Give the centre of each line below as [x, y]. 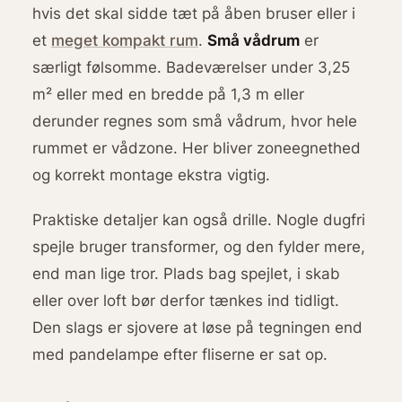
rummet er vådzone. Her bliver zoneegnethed [196, 148]
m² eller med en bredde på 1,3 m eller [168, 94]
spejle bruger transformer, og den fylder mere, [198, 247]
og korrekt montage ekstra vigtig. [151, 175]
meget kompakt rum [124, 40]
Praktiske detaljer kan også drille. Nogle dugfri [198, 220]
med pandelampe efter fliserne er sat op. [179, 354]
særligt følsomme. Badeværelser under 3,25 [191, 67]
